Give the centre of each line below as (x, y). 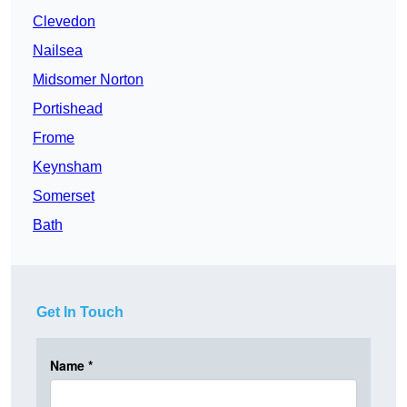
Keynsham (67, 167)
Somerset (64, 196)
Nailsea (58, 51)
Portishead (68, 109)
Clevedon (64, 22)
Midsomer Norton (88, 80)
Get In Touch (80, 313)
